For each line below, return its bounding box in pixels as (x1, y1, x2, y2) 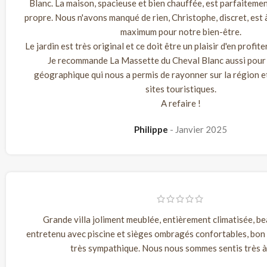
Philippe (134, 124, 170, 135)
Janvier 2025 (175, 124, 227, 135)
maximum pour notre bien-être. (120, 26, 241, 38)
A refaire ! (160, 98, 201, 109)
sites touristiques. (145, 83, 216, 95)
